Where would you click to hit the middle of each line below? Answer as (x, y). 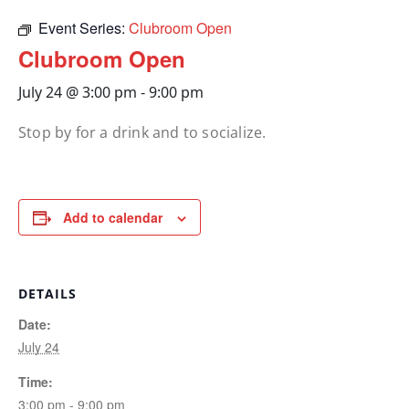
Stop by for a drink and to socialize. (142, 132)
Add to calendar (113, 217)
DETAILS (47, 293)
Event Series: (84, 27)
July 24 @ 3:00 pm (78, 92)
